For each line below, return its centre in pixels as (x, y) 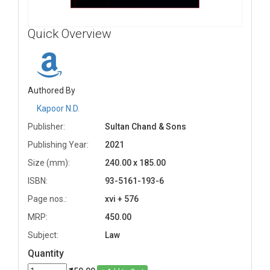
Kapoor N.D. (58, 108)
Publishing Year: (58, 145)
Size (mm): (49, 163)
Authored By (52, 90)
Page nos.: (47, 199)
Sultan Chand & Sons (146, 127)
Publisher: (46, 127)
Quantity (46, 253)
